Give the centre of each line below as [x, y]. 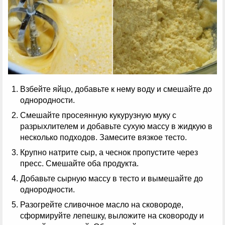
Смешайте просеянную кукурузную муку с [98, 115]
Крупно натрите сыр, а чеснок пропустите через [109, 152]
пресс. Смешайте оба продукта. [80, 163]
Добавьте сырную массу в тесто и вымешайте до [111, 178]
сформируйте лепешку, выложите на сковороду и [112, 215]
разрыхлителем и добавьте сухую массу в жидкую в [116, 126]
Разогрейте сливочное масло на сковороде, [102, 204]
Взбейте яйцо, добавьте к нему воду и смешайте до [116, 89]
